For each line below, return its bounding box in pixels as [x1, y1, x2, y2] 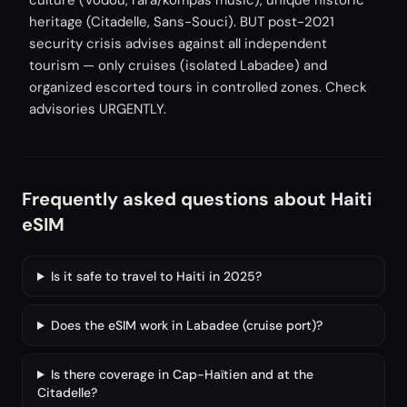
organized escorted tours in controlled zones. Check [29, 78, 367, 96]
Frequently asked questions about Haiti [22, 187, 372, 211]
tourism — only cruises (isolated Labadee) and [29, 56, 327, 74]
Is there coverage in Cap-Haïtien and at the [50, 366, 313, 382]
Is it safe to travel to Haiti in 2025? [50, 268, 262, 284]
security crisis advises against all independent [29, 35, 327, 53]
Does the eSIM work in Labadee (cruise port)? [50, 317, 323, 333]
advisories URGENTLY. [29, 100, 166, 118]
